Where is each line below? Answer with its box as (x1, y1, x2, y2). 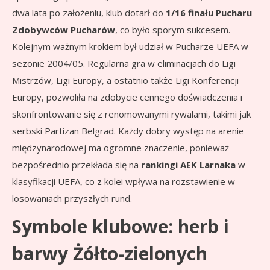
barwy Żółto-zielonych (12, 241, 207, 266)
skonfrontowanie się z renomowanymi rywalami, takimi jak (12, 108, 251, 121)
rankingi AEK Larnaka (141, 159, 236, 171)
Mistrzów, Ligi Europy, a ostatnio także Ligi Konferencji (12, 74, 239, 87)
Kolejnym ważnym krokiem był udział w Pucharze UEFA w (12, 40, 248, 53)
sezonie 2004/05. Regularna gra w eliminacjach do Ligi (12, 57, 236, 70)
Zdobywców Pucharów (12, 24, 115, 36)
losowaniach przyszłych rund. (12, 192, 132, 205)
